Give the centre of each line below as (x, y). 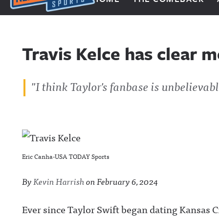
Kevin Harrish (59, 181)
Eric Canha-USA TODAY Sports (66, 156)
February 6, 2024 (127, 181)
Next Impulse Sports (54, 19)
